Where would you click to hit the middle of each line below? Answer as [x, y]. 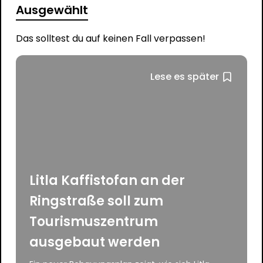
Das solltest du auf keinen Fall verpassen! [110, 38]
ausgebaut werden [95, 242]
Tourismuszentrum [94, 221]
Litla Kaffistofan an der [107, 180]
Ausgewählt [52, 10]
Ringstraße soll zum [97, 201]
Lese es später [185, 76]
